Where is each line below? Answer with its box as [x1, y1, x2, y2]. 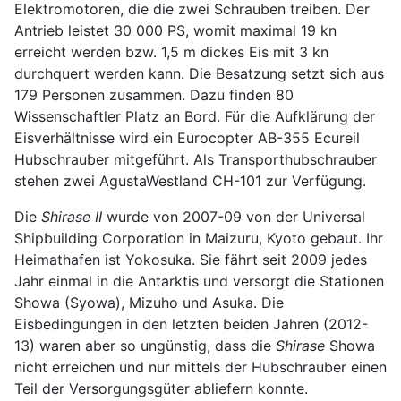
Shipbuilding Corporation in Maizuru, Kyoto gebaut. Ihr [14, 228, 383, 247]
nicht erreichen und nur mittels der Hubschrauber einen [14, 357, 387, 376]
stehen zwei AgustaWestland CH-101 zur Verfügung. [14, 171, 366, 190]
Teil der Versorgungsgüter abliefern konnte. [14, 379, 308, 397]
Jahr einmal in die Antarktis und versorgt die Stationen [14, 271, 384, 290]
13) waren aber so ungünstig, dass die [14, 336, 276, 354]
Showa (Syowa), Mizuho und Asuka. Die [14, 293, 284, 311]
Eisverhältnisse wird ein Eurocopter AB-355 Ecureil [14, 128, 360, 147]
